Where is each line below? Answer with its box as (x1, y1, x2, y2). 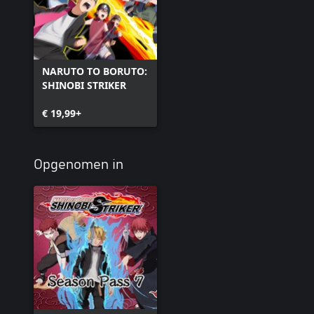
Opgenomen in (34, 158, 123, 172)
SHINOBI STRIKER (42, 78, 126, 92)
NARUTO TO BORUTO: (42, 64, 147, 78)
